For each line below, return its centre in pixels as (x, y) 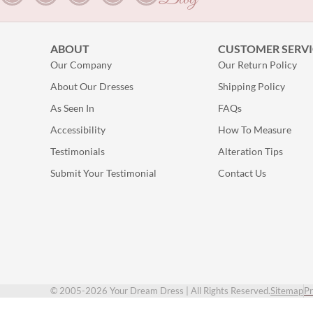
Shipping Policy (252, 87)
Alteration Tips (250, 152)
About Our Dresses (92, 87)
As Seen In (72, 108)
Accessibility (78, 130)
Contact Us (242, 173)
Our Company (81, 65)
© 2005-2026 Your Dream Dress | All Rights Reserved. (160, 291)
